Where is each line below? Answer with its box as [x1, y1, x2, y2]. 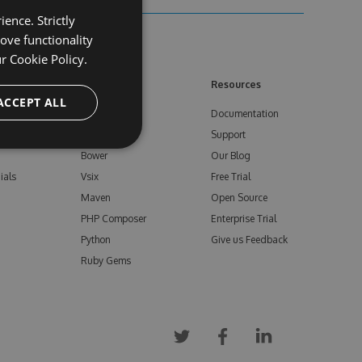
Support [211, 128, 246, 141]
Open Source [211, 192, 267, 204]
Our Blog [211, 149, 250, 162]
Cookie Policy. [10, 51, 87, 67]
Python [81, 234, 111, 246]
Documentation [211, 107, 279, 120]
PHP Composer [81, 213, 146, 225]
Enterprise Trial [211, 213, 276, 225]
